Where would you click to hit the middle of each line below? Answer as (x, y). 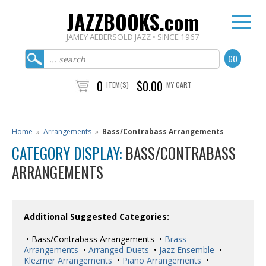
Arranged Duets (118, 250)
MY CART (179, 85)
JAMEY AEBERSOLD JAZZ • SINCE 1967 (133, 37)
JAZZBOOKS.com (133, 22)
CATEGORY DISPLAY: (69, 153)
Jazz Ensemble (186, 250)
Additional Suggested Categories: (96, 216)
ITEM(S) (117, 85)
